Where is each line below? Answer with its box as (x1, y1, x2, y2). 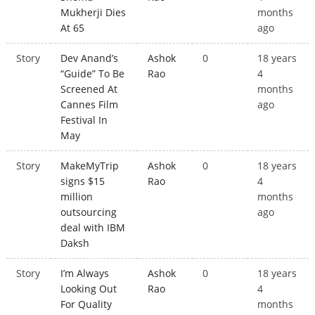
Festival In (60, 113, 108, 127)
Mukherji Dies (60, 6, 127, 20)
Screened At (60, 82, 118, 96)
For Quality (60, 297, 112, 311)
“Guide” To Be (60, 67, 125, 81)
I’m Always (60, 266, 110, 281)
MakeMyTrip (60, 159, 120, 173)
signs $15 (60, 174, 105, 188)
